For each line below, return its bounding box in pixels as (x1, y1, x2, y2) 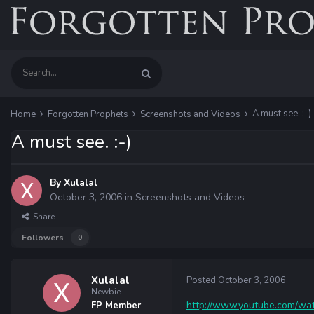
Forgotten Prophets (48, 108, 130, 121)
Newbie (91, 286, 121, 297)
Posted (186, 274, 218, 287)
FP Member (91, 299, 141, 312)
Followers (22, 232, 64, 243)
